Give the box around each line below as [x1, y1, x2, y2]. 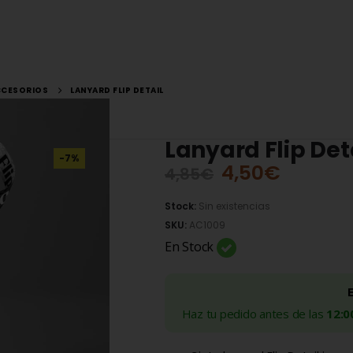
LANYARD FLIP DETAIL [70, 84, 164, 96]
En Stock [165, 238, 217, 255]
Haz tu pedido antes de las [181, 305, 327, 321]
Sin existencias [199, 199, 270, 213]
